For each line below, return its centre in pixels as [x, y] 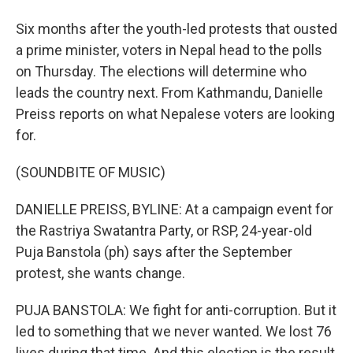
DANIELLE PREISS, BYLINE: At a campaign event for [175, 209]
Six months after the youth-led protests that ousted [176, 29]
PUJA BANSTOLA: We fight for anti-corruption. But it [176, 310]
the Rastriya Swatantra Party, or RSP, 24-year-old [164, 230]
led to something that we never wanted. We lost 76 [174, 331]
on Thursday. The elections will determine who [161, 71]
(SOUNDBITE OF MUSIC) [91, 172]
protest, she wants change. [100, 273]
